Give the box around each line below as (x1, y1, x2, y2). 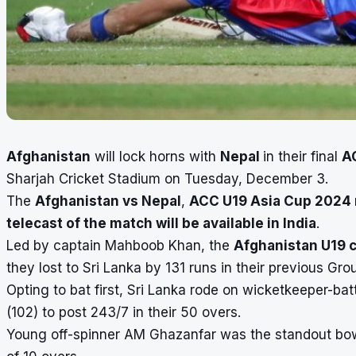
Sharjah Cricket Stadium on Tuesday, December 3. (6, 170, 328, 187)
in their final (263, 148, 342, 164)
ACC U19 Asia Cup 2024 (189, 192, 354, 209)
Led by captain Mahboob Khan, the (6, 237, 234, 253)
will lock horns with (91, 148, 220, 164)
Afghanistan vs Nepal (35, 192, 181, 209)
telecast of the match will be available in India (6, 215, 316, 231)
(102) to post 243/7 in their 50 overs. (6, 304, 241, 320)
